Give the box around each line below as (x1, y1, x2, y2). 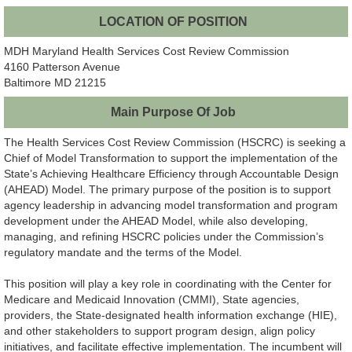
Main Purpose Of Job (110, 105, 236, 119)
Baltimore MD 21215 (4, 76, 106, 90)
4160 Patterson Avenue (4, 60, 120, 74)
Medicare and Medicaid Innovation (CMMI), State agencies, (4, 292, 299, 306)
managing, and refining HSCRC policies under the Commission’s (4, 229, 324, 243)
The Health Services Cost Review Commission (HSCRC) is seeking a (4, 135, 346, 148)
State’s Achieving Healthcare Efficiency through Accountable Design (4, 167, 339, 180)
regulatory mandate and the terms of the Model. (4, 245, 242, 258)
